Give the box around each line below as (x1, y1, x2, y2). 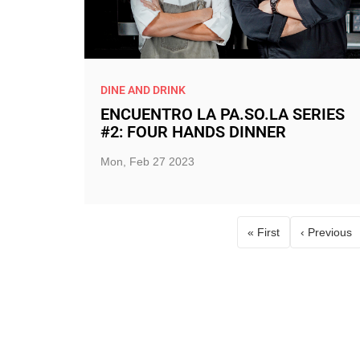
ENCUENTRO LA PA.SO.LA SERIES (100, 104, 345, 124)
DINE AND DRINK (100, 83, 186, 96)
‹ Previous (300, 225, 352, 239)
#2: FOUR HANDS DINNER (100, 122, 286, 141)
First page (262, 233, 313, 247)
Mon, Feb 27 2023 (100, 155, 194, 168)
